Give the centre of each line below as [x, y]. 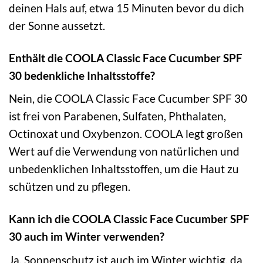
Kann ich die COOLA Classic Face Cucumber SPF [129, 219]
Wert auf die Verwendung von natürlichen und [124, 151]
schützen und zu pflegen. [70, 187]
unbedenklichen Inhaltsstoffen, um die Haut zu [124, 169]
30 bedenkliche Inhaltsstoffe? [82, 75]
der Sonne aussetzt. [57, 25]
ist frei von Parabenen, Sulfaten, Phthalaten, [117, 116]
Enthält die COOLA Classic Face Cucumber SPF [126, 58]
